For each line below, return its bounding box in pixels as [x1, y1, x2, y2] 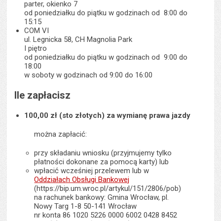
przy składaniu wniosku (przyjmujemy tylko [34, 148, 172, 157]
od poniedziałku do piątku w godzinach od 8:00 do [24, 8, 188, 17]
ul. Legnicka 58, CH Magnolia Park [24, 35, 133, 44]
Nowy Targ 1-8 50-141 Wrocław [34, 201, 139, 211]
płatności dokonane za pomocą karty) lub [34, 157, 169, 166]
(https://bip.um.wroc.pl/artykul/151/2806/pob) [34, 184, 182, 193]
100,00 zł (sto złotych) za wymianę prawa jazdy [24, 110, 191, 120]
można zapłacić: [34, 129, 87, 139]
